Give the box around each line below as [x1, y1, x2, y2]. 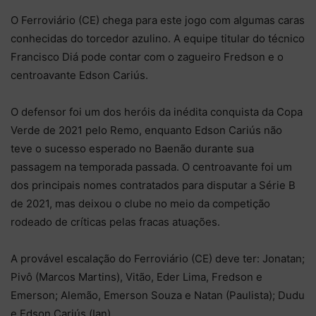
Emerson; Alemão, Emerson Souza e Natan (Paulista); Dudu [11, 288, 305, 302]
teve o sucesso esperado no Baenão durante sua [11, 141, 254, 155]
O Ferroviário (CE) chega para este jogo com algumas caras [11, 13, 305, 27]
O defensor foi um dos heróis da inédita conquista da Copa [11, 104, 303, 119]
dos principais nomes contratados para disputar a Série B [11, 178, 296, 192]
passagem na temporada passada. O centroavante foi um [11, 159, 292, 174]
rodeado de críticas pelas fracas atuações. [11, 214, 220, 229]
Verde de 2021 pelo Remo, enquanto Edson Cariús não [11, 123, 282, 137]
